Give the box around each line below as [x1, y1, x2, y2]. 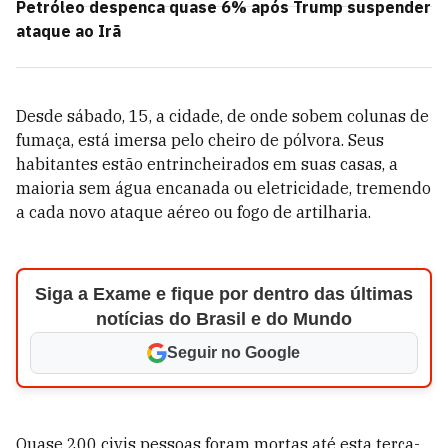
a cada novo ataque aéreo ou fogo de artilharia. [16, 202, 371, 222]
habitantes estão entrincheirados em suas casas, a [16, 154, 398, 174]
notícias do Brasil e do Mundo [95, 309, 352, 329]
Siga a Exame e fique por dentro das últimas [34, 284, 413, 304]
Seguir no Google [167, 344, 301, 361]
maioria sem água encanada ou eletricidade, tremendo [16, 178, 431, 198]
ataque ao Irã [16, 21, 121, 41]
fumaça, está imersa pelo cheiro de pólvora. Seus [16, 130, 384, 150]
